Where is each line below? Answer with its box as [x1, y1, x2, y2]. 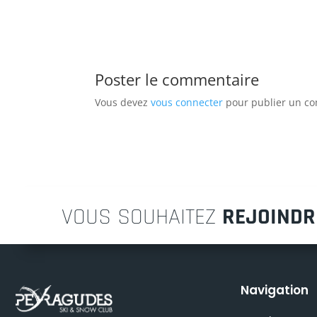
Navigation [240, 281, 309, 299]
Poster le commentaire [95, 69, 260, 90]
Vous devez [95, 96, 151, 109]
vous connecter [151, 96, 224, 109]
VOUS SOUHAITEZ [62, 202, 222, 231]
